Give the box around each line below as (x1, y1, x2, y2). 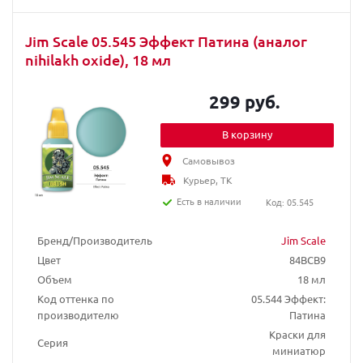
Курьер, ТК (183, 173, 233, 186)
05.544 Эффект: (251, 292, 326, 305)
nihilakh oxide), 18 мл (25, 50, 171, 69)
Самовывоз (182, 154, 236, 167)
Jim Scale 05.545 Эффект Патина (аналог (25, 32, 307, 50)
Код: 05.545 (265, 195, 314, 208)
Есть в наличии (177, 194, 242, 207)
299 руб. (209, 91, 280, 113)
